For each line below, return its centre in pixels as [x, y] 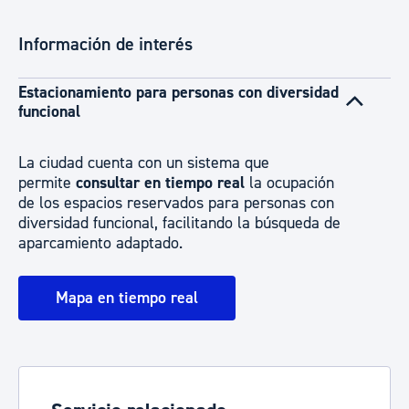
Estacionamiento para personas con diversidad [178, 93]
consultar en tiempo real [160, 183]
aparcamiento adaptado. [100, 243]
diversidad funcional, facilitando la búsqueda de [179, 223]
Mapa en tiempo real [127, 298]
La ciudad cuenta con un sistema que [144, 163]
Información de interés [105, 44]
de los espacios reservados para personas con [176, 203]
